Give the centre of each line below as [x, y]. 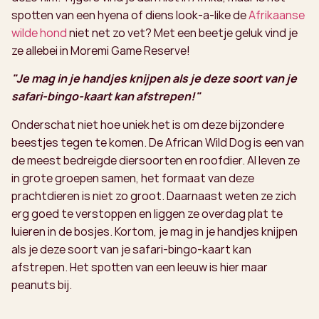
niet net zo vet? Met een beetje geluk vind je [182, 32]
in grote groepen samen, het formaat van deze [133, 178]
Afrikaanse [277, 15]
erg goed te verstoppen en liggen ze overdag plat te [147, 213]
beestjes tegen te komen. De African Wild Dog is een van [158, 142]
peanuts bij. [42, 284]
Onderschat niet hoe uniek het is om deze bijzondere [148, 124]
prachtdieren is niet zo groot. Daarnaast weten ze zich [154, 195]
